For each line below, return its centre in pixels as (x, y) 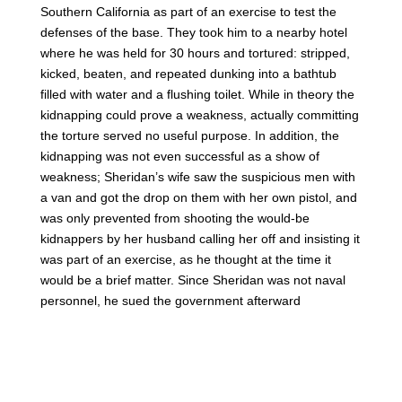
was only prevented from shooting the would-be (175, 218)
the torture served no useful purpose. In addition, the (189, 135)
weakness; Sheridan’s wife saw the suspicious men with (197, 176)
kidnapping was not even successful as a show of (179, 156)
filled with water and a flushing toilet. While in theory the (197, 94)
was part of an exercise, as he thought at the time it (185, 259)
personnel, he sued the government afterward (170, 300)
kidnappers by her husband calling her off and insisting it (200, 238)
